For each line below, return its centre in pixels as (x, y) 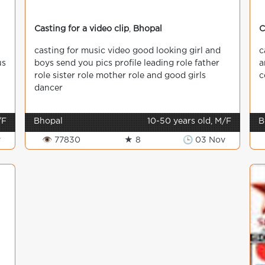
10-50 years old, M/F (189, 121)
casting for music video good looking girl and (127, 51)
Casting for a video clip (82, 29)
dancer (49, 88)
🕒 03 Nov (204, 140)
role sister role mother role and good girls (120, 76)
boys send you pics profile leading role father (127, 63)
